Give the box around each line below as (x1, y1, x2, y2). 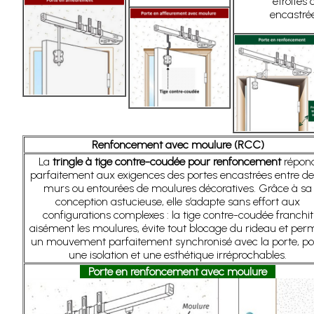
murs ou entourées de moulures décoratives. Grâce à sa (43, 182, 312, 195)
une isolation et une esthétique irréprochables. (69, 248, 287, 261)
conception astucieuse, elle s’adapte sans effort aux (55, 195, 300, 208)
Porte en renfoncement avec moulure (80, 265, 275, 278)
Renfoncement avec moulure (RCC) (91, 138, 264, 151)
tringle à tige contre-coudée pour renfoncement (52, 155, 281, 168)
